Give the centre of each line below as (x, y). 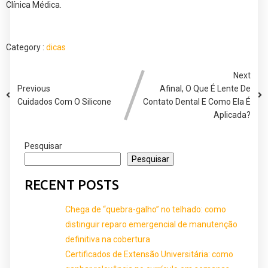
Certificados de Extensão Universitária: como (149, 255)
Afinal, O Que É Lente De (205, 89)
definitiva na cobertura (108, 240)
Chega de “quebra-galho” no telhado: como (146, 210)
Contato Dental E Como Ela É (197, 102)
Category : (25, 48)
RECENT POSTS (72, 185)
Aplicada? (232, 115)
